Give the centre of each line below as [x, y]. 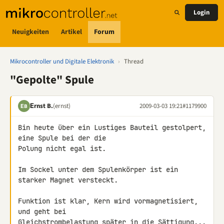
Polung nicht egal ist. [62, 148]
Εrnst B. [41, 106]
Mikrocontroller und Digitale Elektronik [62, 61]
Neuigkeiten [30, 32]
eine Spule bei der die [64, 138]
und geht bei [44, 211]
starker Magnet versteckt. [68, 180]
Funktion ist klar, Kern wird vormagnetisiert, [108, 201]
